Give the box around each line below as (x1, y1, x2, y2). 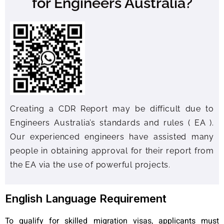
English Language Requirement (5, 191, 166, 205)
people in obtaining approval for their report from (10, 146, 214, 156)
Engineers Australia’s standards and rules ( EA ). (10, 118, 214, 128)
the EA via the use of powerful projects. (10, 160, 170, 170)
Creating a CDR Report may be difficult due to (10, 104, 214, 114)
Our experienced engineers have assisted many (10, 132, 214, 142)
